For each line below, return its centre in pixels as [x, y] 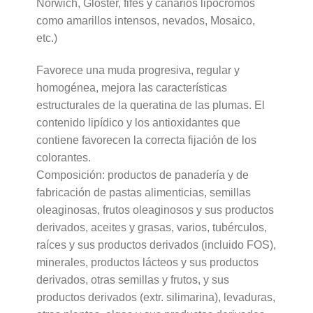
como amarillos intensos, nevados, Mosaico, [145, 21]
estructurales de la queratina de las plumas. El [150, 105]
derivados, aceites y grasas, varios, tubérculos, [151, 227]
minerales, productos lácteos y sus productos [147, 262]
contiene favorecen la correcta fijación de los [146, 140]
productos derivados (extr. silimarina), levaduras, [155, 297]
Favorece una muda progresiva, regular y [138, 70]
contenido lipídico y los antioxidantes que [138, 122]
